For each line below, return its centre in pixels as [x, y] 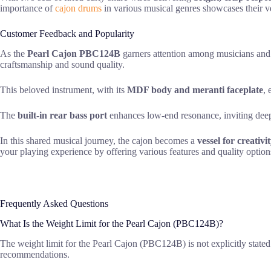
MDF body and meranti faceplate [195, 90]
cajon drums [78, 8]
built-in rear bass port [62, 116]
